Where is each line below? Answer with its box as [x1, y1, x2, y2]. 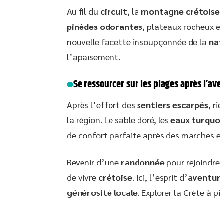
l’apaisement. [67, 51, 120, 62]
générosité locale [67, 187, 137, 198]
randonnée [121, 156, 165, 167]
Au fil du [67, 5, 100, 17]
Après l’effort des [67, 99, 137, 110]
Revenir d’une [67, 156, 121, 167]
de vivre [67, 171, 98, 183]
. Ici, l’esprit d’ [132, 171, 188, 183]
